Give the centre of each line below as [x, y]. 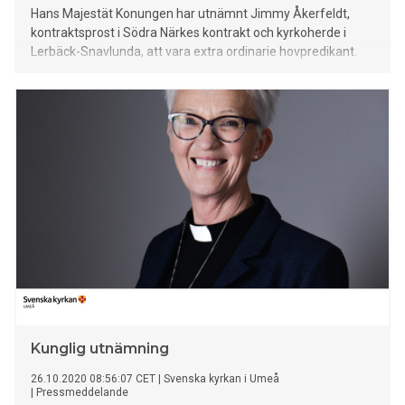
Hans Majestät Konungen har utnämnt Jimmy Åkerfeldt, [190, 14]
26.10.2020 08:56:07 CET [93, 379]
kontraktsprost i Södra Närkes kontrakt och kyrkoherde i [188, 33]
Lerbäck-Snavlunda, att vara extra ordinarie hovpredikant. [194, 52]
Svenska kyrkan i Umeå [221, 379]
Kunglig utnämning [100, 349]
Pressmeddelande [82, 393]
